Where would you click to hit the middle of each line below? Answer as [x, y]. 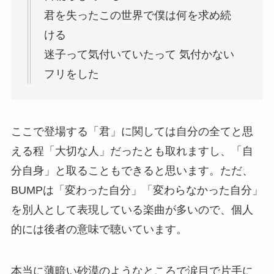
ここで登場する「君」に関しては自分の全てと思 [132, 132]
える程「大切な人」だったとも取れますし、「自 [132, 151]
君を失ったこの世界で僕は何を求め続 [137, 15]
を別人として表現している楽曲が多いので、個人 [132, 210]
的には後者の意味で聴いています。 [99, 230]
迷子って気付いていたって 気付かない [139, 54]
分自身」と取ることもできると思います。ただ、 [132, 171]
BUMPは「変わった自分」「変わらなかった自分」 [137, 191]
